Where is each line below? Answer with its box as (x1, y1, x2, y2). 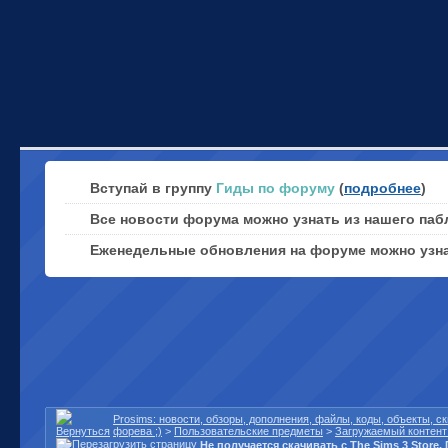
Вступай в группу (90, 180, 216, 196)
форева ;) (113, 425, 162, 437)
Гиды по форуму (216, 180, 335, 196)
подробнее (344, 180, 421, 196)
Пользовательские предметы (174, 425, 323, 437)
